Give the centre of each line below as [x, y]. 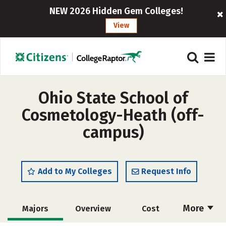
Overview [93, 209]
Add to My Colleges [75, 171]
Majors [35, 209]
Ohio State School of [113, 98]
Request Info [166, 171]
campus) [113, 132]
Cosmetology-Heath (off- [113, 115]
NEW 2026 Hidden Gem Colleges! [117, 11]
